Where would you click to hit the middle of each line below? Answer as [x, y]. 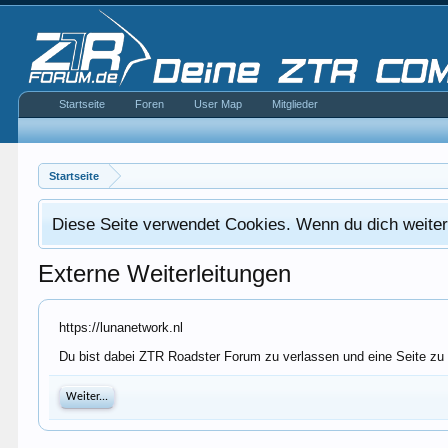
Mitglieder [295, 104]
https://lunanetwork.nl [121, 327]
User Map [218, 104]
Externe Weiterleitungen [165, 273]
